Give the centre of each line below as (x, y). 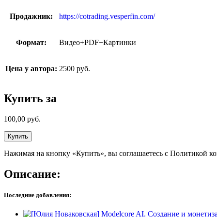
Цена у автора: (31, 69)
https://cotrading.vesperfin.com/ (107, 16)
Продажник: (31, 16)
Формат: (31, 43)
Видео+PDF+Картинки (98, 43)
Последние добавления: (38, 195)
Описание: (32, 174)
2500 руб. (75, 69)
